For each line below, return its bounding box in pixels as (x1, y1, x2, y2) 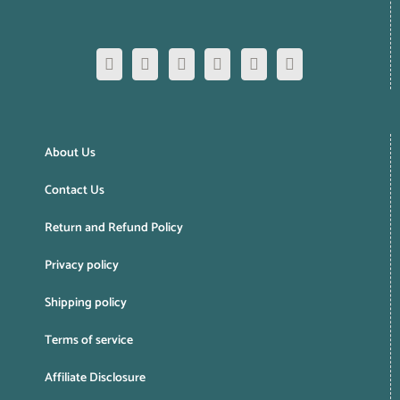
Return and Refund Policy (45, 218, 183, 239)
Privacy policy (45, 255, 119, 277)
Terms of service (45, 330, 133, 352)
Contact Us (45, 180, 104, 202)
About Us (45, 143, 96, 164)
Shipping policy (45, 293, 127, 314)
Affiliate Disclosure (45, 368, 146, 389)
